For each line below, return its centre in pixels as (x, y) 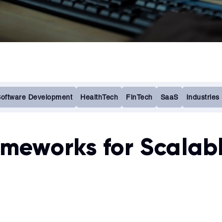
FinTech (139, 97)
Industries (203, 97)
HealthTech (99, 97)
